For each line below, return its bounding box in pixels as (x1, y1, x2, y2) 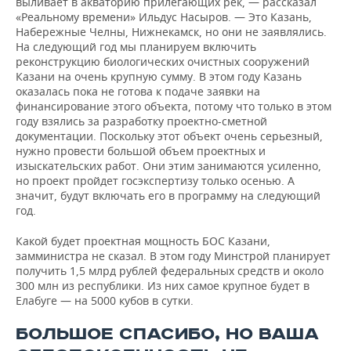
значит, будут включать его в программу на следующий (16, 188, 320, 203)
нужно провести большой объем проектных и (16, 143, 266, 158)
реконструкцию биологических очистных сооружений (16, 54, 309, 69)
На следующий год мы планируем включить (16, 39, 256, 54)
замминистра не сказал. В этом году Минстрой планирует (16, 248, 331, 263)
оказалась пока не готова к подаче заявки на (16, 84, 260, 99)
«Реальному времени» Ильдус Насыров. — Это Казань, (16, 9, 312, 24)
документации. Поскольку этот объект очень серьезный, (16, 128, 323, 143)
